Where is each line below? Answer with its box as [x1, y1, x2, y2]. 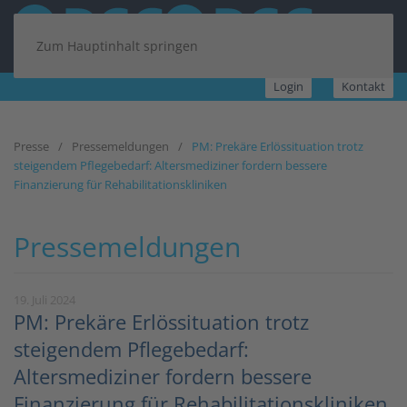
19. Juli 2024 [14, 292, 75, 308]
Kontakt [342, 78, 385, 94]
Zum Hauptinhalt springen [36, 37, 198, 55]
